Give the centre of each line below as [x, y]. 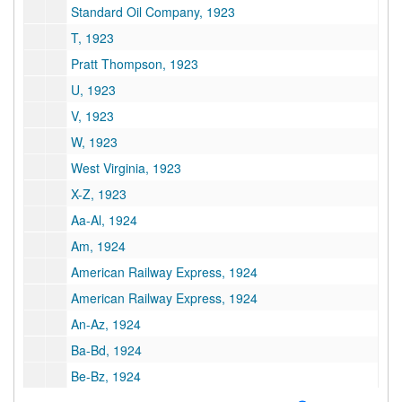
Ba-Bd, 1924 [106, 350]
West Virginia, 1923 [126, 168]
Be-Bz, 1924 [106, 376]
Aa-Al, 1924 [104, 220]
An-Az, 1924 [106, 324]
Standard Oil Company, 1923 [153, 12]
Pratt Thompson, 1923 [135, 64]
